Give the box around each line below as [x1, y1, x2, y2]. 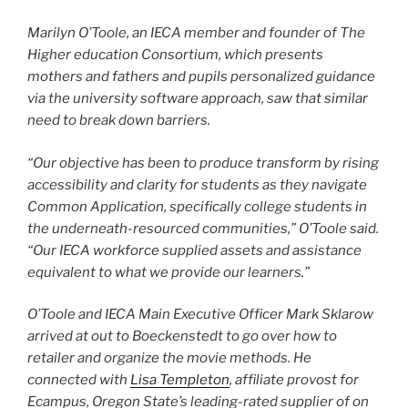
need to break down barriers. [27, 112, 210, 129]
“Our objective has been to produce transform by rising [27, 154, 379, 171]
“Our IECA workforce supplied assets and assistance [27, 241, 362, 259]
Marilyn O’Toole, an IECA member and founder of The [27, 25, 365, 42]
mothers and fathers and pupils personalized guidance [27, 68, 375, 86]
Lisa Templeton [130, 372, 229, 389]
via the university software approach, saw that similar [27, 90, 368, 107]
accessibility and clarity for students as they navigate [27, 176, 367, 193]
